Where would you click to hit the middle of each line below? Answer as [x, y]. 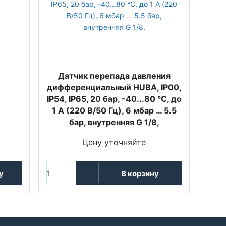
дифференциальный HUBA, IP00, [114, 87]
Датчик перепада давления [114, 76]
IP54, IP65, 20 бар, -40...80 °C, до [114, 99]
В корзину [140, 173]
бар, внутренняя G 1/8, [114, 122]
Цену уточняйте [114, 142]
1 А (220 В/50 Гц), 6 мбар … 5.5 [114, 110]
